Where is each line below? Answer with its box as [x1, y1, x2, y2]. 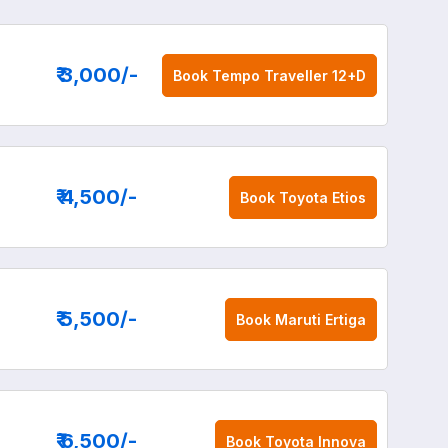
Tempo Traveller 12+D [211, 66, 366, 84]
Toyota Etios [278, 188, 366, 206]
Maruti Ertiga [274, 310, 366, 328]
